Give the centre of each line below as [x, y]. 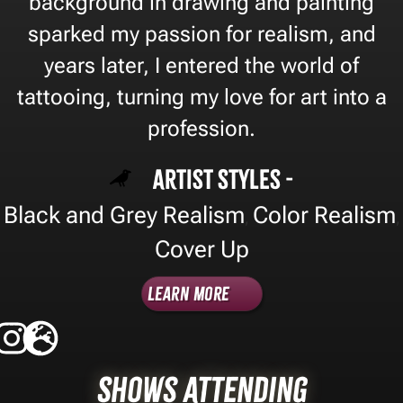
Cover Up [201, 249]
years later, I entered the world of [201, 65]
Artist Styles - [223, 179]
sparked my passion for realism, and [201, 34]
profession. [201, 128]
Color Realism [324, 215]
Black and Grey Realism [124, 215]
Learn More [188, 293]
